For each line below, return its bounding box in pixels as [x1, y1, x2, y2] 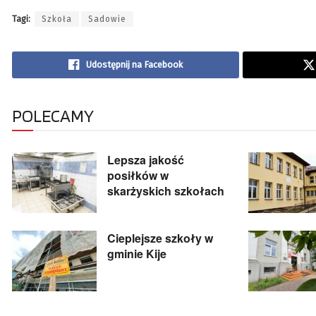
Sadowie [88, 14, 126, 25]
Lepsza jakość [107, 152, 184, 169]
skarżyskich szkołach [107, 183, 224, 200]
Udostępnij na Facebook [85, 59, 183, 71]
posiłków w [107, 167, 169, 184]
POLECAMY [12, 105, 94, 127]
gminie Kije [107, 245, 166, 262]
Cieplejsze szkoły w [107, 230, 213, 247]
